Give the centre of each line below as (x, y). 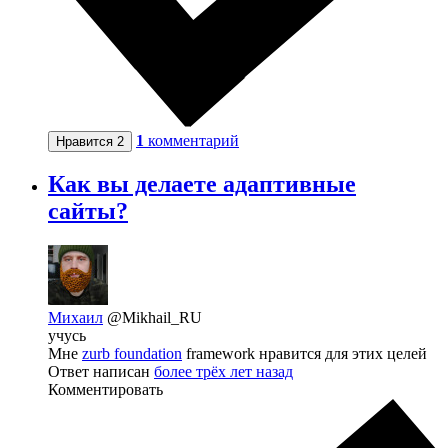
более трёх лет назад (223, 372)
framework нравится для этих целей (304, 354)
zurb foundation (132, 354)
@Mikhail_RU (154, 318)
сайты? (88, 211)
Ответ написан (101, 372)
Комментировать (105, 390)
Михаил (75, 318)
